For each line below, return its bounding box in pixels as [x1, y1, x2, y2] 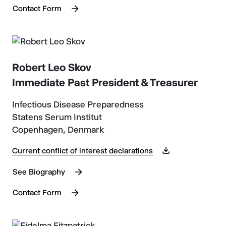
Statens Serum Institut [12, 112, 102, 122]
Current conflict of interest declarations [12, 146, 153, 155]
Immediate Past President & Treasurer [12, 76, 198, 89]
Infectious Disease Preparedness [12, 99, 144, 109]
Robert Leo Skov [12, 61, 91, 74]
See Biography [13, 166, 65, 177]
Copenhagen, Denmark [12, 125, 104, 135]
